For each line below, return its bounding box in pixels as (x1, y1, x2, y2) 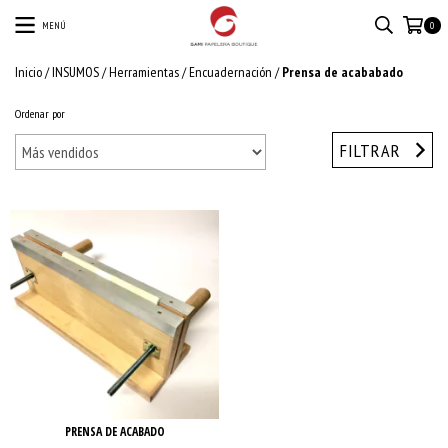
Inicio (15, 63, 42, 81)
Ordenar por (15, 106, 65, 121)
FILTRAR (340, 138, 402, 162)
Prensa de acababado (282, 63, 403, 81)
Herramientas (109, 63, 179, 81)
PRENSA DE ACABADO (64, 423, 165, 440)
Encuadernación (189, 63, 272, 81)
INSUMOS (52, 63, 99, 81)
